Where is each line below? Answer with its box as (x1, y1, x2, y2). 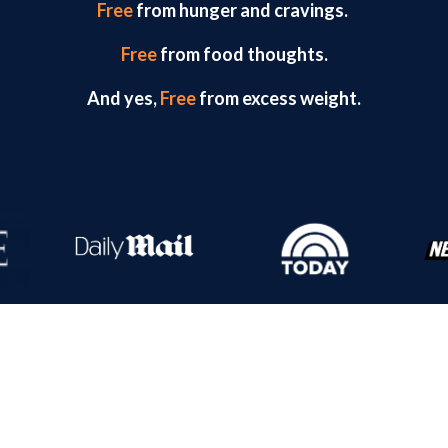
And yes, (87, 86, 160, 109)
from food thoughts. (156, 42, 328, 65)
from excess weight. (199, 86, 361, 109)
